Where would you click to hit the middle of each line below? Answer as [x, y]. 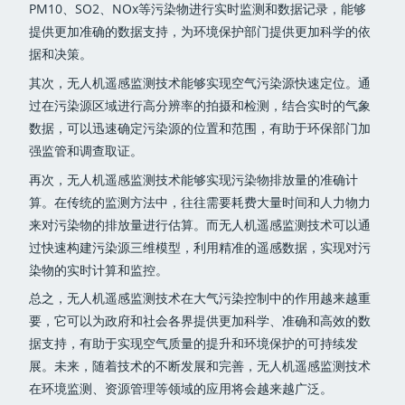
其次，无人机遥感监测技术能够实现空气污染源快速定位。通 [200, 82]
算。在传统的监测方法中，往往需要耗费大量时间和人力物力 [200, 202]
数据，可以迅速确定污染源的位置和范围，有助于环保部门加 [200, 127]
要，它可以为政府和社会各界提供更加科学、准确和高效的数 [200, 321]
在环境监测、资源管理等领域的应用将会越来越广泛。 [181, 389]
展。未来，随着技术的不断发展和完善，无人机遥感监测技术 [200, 366]
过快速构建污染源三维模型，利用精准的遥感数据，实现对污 [200, 247]
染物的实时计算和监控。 [99, 269]
